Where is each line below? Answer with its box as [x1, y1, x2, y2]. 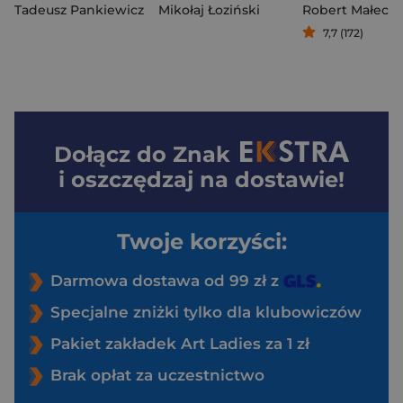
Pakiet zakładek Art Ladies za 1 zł [50, 334, 309, 353]
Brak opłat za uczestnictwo [50, 365, 264, 384]
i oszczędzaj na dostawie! [58, 166, 345, 193]
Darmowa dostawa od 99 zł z [50, 271, 283, 290]
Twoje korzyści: [116, 228, 287, 255]
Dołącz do [54, 140, 174, 167]
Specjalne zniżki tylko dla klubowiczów [50, 302, 362, 321]
